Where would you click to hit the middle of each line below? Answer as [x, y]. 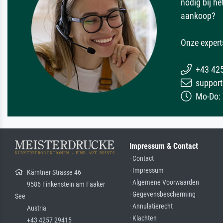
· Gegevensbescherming [163, 194]
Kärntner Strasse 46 [52, 172]
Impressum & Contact [164, 146]
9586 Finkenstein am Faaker [60, 184]
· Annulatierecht [151, 206]
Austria [31, 208]
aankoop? [198, 15]
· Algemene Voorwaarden [164, 182]
